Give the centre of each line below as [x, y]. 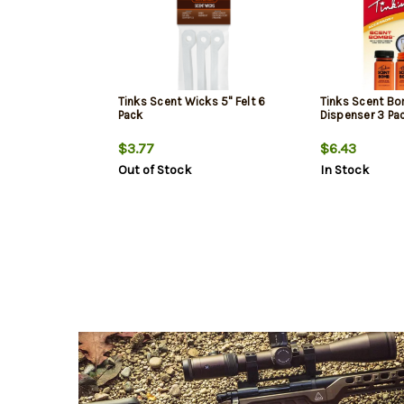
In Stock [344, 170]
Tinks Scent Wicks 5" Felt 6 [192, 102]
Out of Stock [154, 170]
